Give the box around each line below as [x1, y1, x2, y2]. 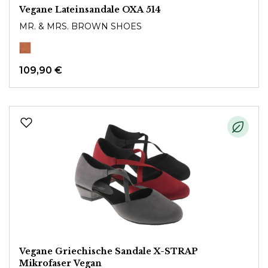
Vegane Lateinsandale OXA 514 [19, 4, 161, 15]
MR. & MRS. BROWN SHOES [19, 20, 142, 32]
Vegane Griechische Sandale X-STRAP [19, 245, 154, 257]
